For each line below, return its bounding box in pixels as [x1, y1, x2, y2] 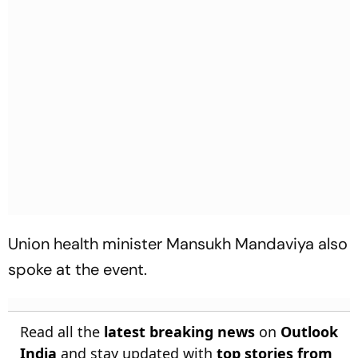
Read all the [20, 321, 104, 341]
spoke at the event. [8, 258, 151, 280]
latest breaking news [104, 321, 255, 341]
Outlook [280, 321, 338, 341]
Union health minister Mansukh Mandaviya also [8, 233, 348, 254]
